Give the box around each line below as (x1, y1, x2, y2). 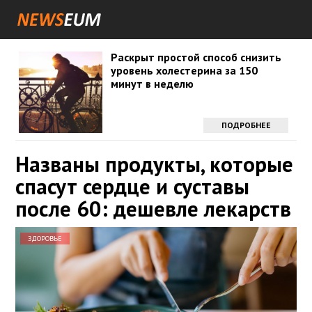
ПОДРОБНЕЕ (221, 120, 271, 130)
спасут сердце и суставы (15, 172, 249, 201)
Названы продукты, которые (15, 150, 293, 178)
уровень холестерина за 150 (110, 63, 258, 77)
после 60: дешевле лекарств (15, 194, 291, 223)
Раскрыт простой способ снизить (110, 50, 281, 64)
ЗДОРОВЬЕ (28, 234, 62, 243)
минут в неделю (110, 77, 194, 91)
